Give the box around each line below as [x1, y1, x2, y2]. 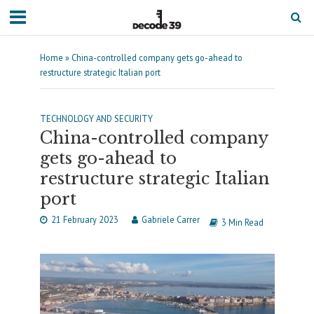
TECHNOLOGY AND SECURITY [39, 113, 153, 124]
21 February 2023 [50, 214, 118, 225]
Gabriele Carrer [141, 214, 200, 225]
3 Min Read [221, 217, 264, 228]
